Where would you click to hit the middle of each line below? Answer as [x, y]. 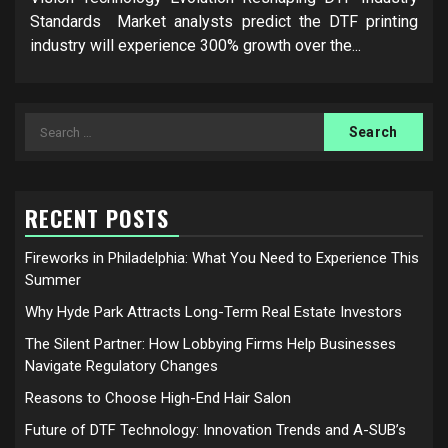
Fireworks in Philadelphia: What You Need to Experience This [222, 258]
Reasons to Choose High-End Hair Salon [158, 398]
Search [51, 124]
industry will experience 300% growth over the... [195, 46]
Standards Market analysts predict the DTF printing [224, 22]
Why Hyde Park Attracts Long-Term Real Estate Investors [213, 312]
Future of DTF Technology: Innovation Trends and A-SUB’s [215, 430]
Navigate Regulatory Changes [121, 366]
